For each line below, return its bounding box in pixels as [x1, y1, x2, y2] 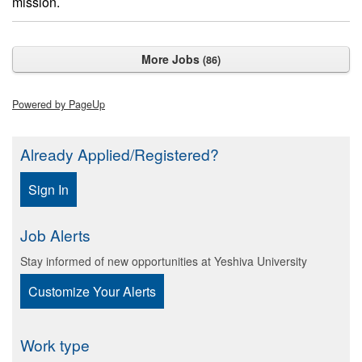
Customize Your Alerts [28, 282, 156, 301]
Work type [20, 334, 90, 356]
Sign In [28, 180, 69, 199]
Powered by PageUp [12, 97, 105, 112]
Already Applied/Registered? [20, 143, 219, 165]
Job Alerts [20, 224, 90, 246]
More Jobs [141, 51, 203, 67]
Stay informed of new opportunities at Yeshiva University [20, 253, 307, 269]
